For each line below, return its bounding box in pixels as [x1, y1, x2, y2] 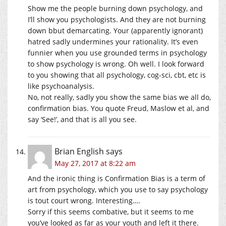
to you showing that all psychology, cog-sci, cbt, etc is [28, 70, 206, 80]
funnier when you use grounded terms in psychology [28, 47, 207, 58]
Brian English [54, 145, 104, 157]
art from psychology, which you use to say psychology [28, 184, 208, 194]
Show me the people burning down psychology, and [28, 3, 203, 13]
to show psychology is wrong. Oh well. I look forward [28, 59, 204, 69]
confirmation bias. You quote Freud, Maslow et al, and [28, 103, 209, 113]
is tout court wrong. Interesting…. [28, 195, 140, 205]
